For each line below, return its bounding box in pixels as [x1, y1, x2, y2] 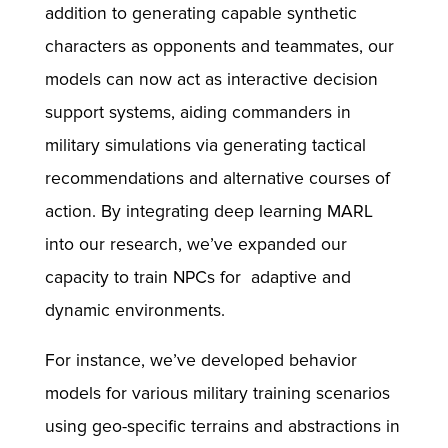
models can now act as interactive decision [44, 68, 378, 90]
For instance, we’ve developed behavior [44, 350, 357, 372]
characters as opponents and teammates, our [44, 35, 394, 57]
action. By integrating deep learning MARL [44, 200, 373, 222]
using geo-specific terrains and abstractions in [44, 416, 400, 438]
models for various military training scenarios [44, 383, 390, 405]
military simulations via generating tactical [44, 134, 366, 156]
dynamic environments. [44, 299, 225, 321]
